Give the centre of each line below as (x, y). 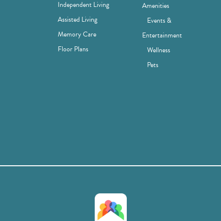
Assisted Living (78, 19)
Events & (159, 20)
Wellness (158, 50)
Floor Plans (73, 49)
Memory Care (77, 34)
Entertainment (162, 35)
